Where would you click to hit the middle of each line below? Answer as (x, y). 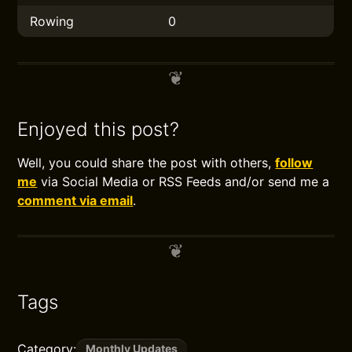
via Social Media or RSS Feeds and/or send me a (183, 181)
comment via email (75, 200)
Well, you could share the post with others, (147, 163)
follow (294, 163)
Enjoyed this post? (99, 129)
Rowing (52, 21)
